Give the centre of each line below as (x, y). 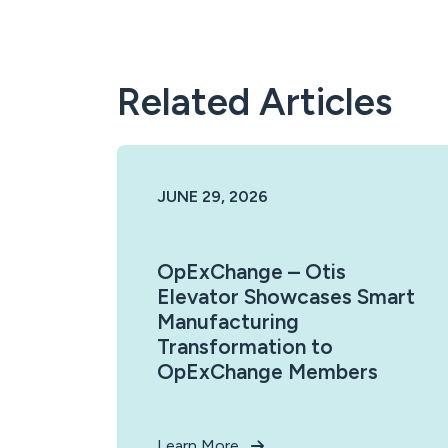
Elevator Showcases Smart (286, 296)
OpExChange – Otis (251, 271)
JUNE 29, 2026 (212, 196)
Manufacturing (228, 321)
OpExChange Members (267, 371)
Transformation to (245, 346)
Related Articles (254, 102)
